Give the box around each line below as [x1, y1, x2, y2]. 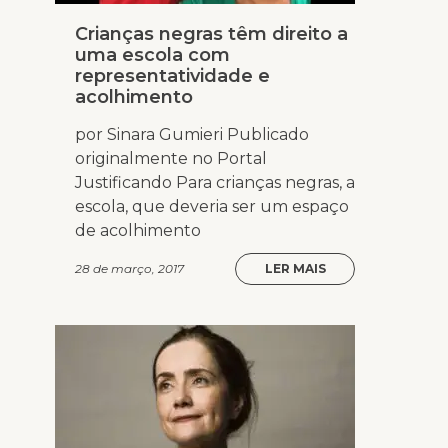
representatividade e [75, 65, 270, 88]
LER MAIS [264, 261, 326, 277]
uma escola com [75, 44, 230, 67]
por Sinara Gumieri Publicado [75, 125, 309, 145]
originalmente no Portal [75, 149, 267, 169]
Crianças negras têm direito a [75, 23, 348, 46]
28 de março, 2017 [75, 261, 184, 277]
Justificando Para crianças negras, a [75, 173, 355, 193]
